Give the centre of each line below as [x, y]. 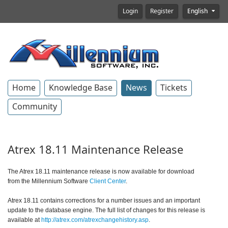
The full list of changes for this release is [150, 210]
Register [162, 11]
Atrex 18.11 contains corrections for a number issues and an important [104, 201]
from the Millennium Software [49, 181]
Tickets [174, 88]
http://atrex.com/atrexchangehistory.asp [95, 220]
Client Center [108, 181]
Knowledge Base [81, 88]
